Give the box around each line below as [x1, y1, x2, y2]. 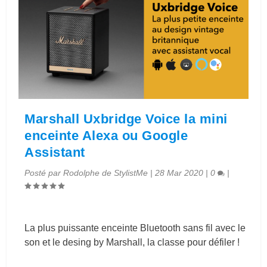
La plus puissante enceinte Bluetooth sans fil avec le [24, 223, 246, 234]
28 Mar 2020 [155, 168, 204, 178]
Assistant [24, 145, 85, 160]
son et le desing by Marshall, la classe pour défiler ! [24, 237, 240, 248]
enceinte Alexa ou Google [24, 128, 188, 144]
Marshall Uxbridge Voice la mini [24, 111, 228, 127]
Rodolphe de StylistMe [63, 168, 148, 178]
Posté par [24, 168, 64, 178]
